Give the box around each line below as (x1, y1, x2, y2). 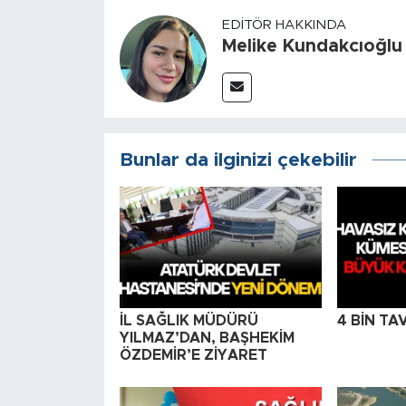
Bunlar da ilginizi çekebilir (119, 150, 357, 170)
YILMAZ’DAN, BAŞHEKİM (119, 330, 295, 345)
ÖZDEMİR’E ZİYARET (119, 347, 267, 362)
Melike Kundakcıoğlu (221, 37, 402, 56)
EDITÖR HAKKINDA (221, 18, 346, 33)
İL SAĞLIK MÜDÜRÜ (119, 313, 258, 328)
